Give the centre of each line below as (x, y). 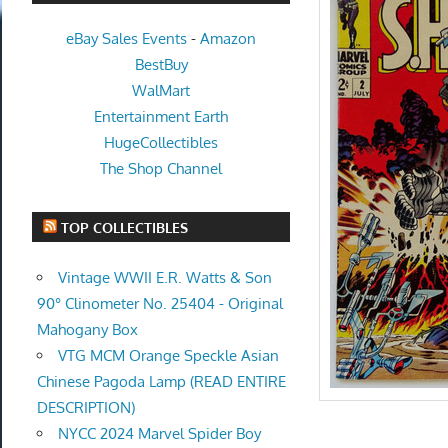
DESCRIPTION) (85, 407)
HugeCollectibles (161, 143)
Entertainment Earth (161, 117)
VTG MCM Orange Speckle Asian (168, 355)
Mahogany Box (87, 329)
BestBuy (161, 65)
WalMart (161, 91)
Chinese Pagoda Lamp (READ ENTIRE (161, 381)
